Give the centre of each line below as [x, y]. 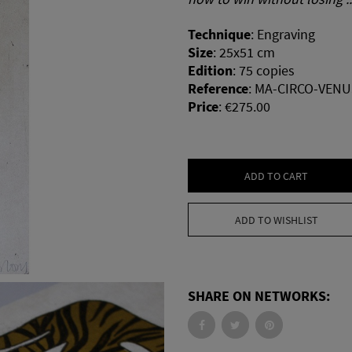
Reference [218, 89]
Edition [210, 71]
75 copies [267, 71]
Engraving [286, 35]
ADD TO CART [276, 176]
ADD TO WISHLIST [276, 220]
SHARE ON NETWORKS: [259, 296]
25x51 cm [247, 53]
